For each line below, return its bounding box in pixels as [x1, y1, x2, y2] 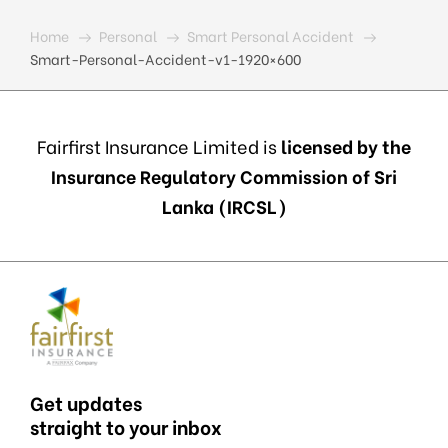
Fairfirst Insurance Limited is [37, 132, 277, 159]
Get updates [30, 388, 142, 416]
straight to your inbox [30, 412, 222, 440]
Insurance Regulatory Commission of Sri [51, 162, 397, 189]
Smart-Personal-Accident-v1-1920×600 [30, 48, 301, 69]
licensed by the [277, 132, 411, 159]
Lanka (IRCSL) [161, 192, 287, 219]
